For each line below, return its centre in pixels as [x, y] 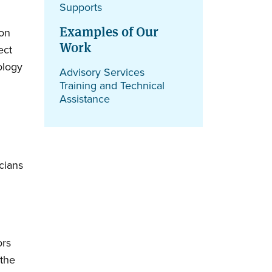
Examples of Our [109, 30]
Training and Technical [112, 85]
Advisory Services [102, 72]
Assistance [85, 99]
